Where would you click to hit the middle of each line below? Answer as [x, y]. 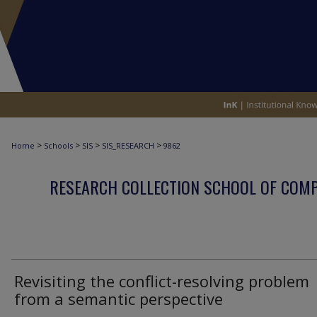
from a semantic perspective [119, 299]
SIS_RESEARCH [128, 145]
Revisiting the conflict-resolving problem [162, 281]
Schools [58, 145]
